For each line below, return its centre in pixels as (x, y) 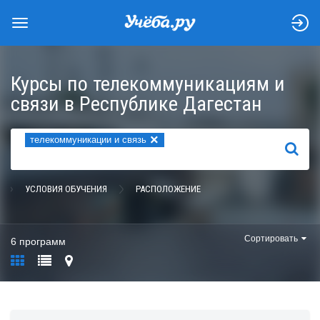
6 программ (38, 241)
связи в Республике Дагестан (136, 104)
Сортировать (271, 239)
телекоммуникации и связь (88, 140)
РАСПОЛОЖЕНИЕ (168, 189)
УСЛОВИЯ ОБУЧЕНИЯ (66, 189)
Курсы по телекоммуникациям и (148, 84)
